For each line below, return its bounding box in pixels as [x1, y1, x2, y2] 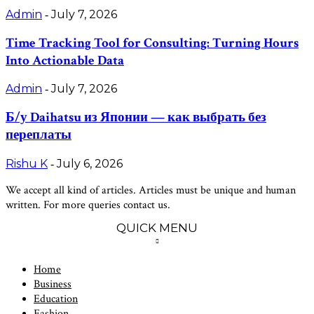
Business [34, 276, 71, 292]
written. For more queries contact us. [6, 197, 170, 212]
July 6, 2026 [57, 156, 123, 170]
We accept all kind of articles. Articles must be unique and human [6, 182, 296, 198]
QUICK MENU [116, 220, 198, 235]
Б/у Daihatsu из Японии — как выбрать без [6, 109, 266, 127]
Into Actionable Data [6, 51, 124, 69]
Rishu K [6, 156, 48, 170]
